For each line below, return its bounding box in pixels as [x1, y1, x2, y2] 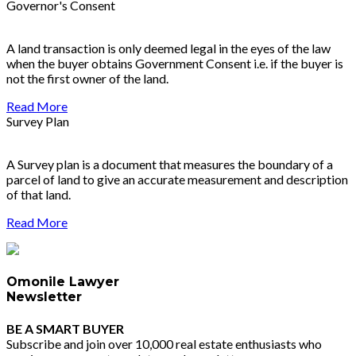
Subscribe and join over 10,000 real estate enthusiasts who [6, 336, 322, 352]
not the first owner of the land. [6, 70, 168, 86]
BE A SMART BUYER [6, 321, 124, 337]
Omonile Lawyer [6, 273, 119, 289]
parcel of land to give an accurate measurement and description [6, 171, 348, 187]
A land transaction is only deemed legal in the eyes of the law [6, 40, 331, 56]
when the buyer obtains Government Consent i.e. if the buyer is [6, 55, 343, 71]
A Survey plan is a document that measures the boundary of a [6, 156, 333, 172]
